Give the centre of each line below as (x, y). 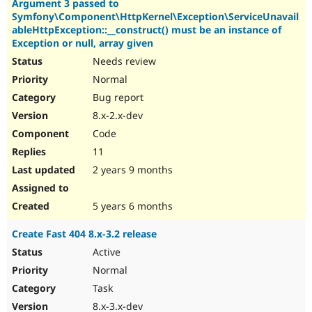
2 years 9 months (131, 170)
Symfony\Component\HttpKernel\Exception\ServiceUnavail (155, 17)
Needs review (123, 61)
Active (105, 252)
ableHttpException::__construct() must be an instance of (147, 30)
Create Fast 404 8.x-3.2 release (84, 234)
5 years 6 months (131, 206)
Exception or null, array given (83, 43)
